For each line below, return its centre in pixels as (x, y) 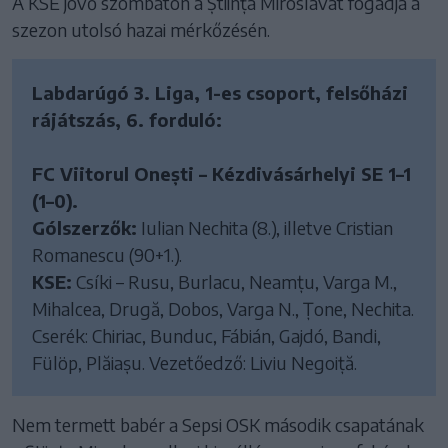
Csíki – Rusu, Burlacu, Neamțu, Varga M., (234, 281)
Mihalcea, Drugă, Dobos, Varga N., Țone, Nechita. (223, 308)
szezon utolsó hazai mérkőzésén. (141, 29)
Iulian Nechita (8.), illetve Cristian (265, 227)
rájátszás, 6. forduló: (127, 119)
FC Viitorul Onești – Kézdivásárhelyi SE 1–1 (221, 173)
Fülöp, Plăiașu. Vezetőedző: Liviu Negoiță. (194, 362)
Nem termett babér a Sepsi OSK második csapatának (218, 424)
